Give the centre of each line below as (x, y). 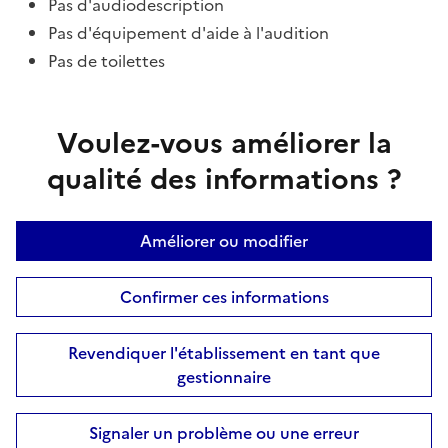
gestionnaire (224, 376)
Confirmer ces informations (224, 296)
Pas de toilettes (106, 60)
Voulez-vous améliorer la (224, 142)
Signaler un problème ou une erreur (224, 432)
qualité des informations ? (224, 178)
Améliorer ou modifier (224, 240)
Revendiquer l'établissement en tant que (224, 352)
